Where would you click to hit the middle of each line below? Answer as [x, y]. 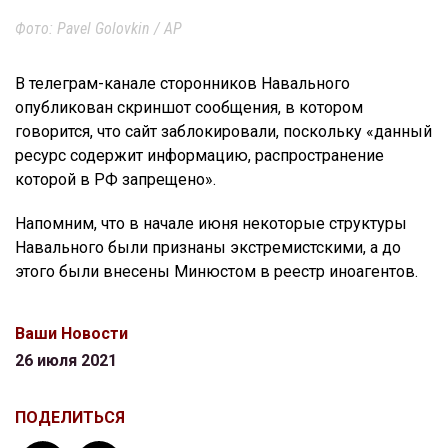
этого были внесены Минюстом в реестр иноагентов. [216, 272]
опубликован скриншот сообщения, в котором [189, 108]
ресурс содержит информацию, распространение [199, 156]
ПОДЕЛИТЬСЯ [70, 418]
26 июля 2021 [66, 361]
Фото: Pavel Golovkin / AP [98, 29]
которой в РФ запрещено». [115, 180]
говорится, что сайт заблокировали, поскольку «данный [223, 132]
